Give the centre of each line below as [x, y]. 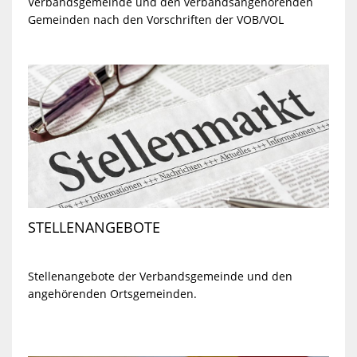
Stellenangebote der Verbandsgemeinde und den [160, 277]
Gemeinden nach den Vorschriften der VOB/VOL [155, 20]
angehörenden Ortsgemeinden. [112, 294]
